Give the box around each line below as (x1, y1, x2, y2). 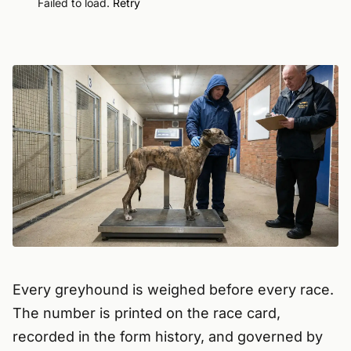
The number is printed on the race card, (13, 305, 280, 322)
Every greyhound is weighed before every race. (13, 281, 334, 299)
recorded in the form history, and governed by (13, 328, 323, 346)
